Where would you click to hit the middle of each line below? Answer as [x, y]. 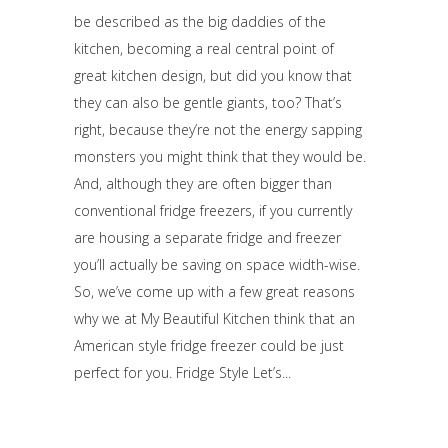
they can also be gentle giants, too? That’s [208, 102]
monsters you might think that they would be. [220, 156]
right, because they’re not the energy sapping [218, 129]
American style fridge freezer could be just [209, 345]
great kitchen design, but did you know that [213, 75]
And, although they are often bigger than [203, 183]
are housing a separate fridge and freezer [207, 237]
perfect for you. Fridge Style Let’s [178, 372]
